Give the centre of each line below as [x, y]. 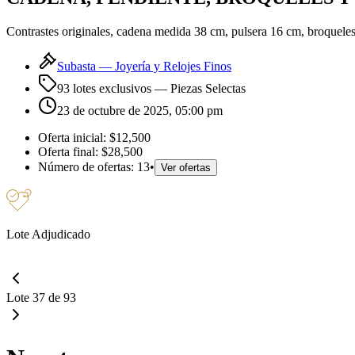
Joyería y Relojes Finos [173, 66]
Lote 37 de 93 [41, 297]
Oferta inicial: [74, 137]
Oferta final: [68, 151]
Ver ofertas [186, 167]
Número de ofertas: [88, 166]
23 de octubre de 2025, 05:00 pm [140, 110]
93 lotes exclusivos [104, 88]
